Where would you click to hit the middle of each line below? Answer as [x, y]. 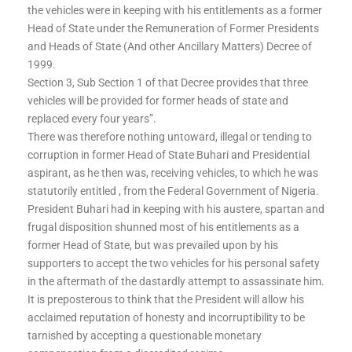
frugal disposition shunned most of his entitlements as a [163, 227]
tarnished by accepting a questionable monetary [145, 336]
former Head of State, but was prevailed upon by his [153, 246]
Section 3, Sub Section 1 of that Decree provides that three [168, 83]
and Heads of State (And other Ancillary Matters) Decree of [170, 47]
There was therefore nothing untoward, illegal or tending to [170, 137]
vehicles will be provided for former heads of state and [158, 101]
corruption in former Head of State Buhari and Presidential [169, 155]
